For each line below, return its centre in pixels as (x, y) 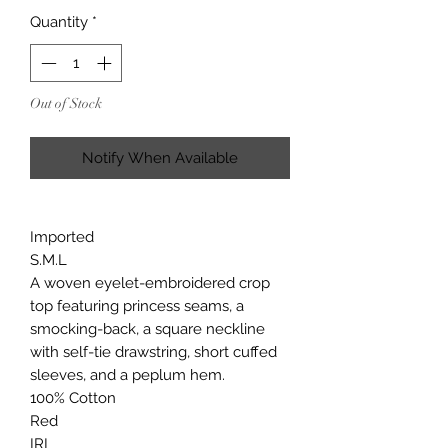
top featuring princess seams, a (137, 306)
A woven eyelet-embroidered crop (150, 283)
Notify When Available (160, 158)
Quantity (59, 21)
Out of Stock (66, 104)
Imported (62, 237)
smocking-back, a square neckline (147, 329)
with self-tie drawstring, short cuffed (153, 352)
